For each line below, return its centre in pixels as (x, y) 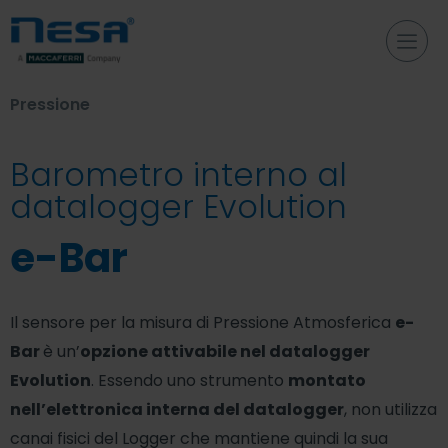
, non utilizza (390, 409)
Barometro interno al (178, 174)
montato (327, 380)
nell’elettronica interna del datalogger (177, 409)
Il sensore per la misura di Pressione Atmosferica (202, 322)
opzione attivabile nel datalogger (225, 351)
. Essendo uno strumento (189, 380)
